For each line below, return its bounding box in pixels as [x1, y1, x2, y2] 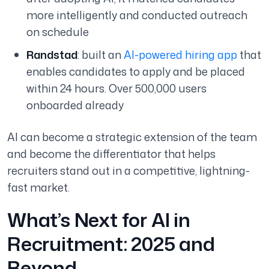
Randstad [26, 47, 77, 63]
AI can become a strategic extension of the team [7, 129, 257, 145]
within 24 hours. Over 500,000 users [26, 80, 207, 97]
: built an [77, 47, 121, 63]
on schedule [26, 24, 89, 40]
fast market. [7, 180, 70, 196]
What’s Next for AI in [7, 206, 190, 234]
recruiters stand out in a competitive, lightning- [7, 163, 250, 179]
